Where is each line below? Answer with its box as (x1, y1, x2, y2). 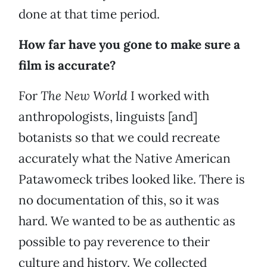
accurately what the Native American (18, 150, 231, 167)
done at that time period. (18, 6, 160, 23)
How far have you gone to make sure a (18, 36, 240, 53)
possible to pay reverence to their (18, 234, 210, 250)
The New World (41, 88, 128, 104)
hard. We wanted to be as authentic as (18, 213, 235, 229)
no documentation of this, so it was (18, 192, 219, 209)
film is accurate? (18, 57, 116, 74)
